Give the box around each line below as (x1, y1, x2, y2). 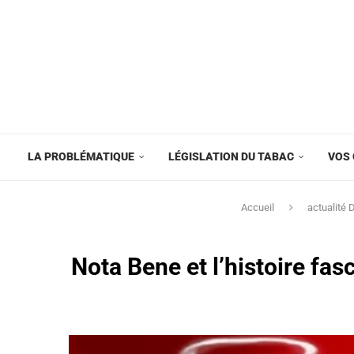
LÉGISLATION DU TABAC (168, 149, 294, 163)
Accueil (241, 201, 274, 213)
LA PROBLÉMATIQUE (28, 149, 134, 163)
